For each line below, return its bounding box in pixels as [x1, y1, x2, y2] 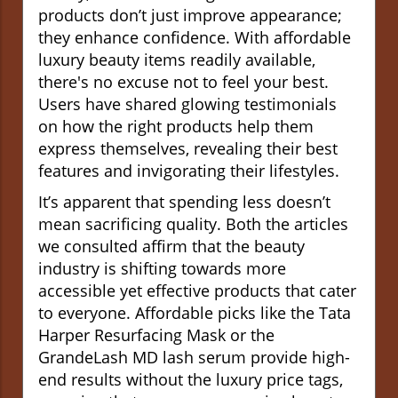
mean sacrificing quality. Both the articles [38, 212, 348, 235]
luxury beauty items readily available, [38, 48, 315, 70]
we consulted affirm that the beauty [38, 235, 305, 257]
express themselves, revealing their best [38, 137, 338, 159]
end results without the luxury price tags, [38, 368, 343, 390]
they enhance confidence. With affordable [38, 26, 351, 48]
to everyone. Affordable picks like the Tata [38, 301, 351, 323]
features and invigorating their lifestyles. [38, 159, 339, 181]
